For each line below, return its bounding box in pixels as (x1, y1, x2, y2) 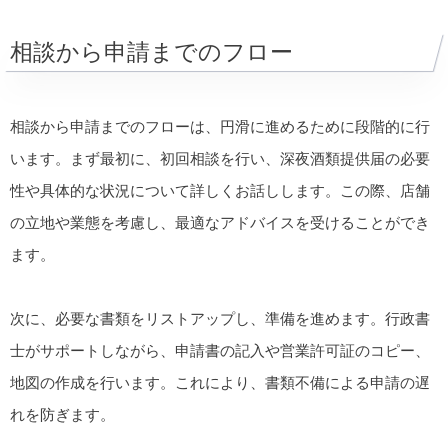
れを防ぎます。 (10, 406, 115, 424)
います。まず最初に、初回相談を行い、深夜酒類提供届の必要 (10, 149, 430, 167)
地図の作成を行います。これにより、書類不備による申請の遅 (10, 374, 430, 392)
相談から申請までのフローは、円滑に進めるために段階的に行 (10, 117, 430, 135)
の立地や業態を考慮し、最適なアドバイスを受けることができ (10, 213, 430, 231)
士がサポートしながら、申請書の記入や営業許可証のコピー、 (10, 342, 430, 360)
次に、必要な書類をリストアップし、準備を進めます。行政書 (10, 310, 430, 328)
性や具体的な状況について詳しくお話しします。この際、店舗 (10, 181, 430, 199)
